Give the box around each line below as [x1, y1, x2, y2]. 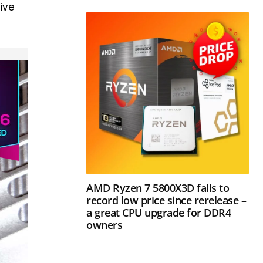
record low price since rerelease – [86, 193, 247, 207]
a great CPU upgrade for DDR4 [86, 205, 231, 220]
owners [86, 217, 123, 232]
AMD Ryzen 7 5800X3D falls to [86, 180, 230, 195]
